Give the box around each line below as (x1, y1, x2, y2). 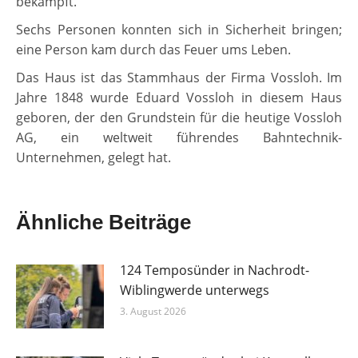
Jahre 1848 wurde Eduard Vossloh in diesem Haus (16, 89, 342, 107)
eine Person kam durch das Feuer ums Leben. (16, 41, 291, 59)
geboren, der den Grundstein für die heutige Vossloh (16, 109, 342, 127)
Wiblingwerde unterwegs (120, 281, 269, 300)
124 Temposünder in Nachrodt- (120, 261, 309, 280)
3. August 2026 (120, 304, 186, 319)
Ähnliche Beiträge (16, 210, 191, 235)
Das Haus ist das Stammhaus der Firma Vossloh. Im (16, 69, 342, 87)
